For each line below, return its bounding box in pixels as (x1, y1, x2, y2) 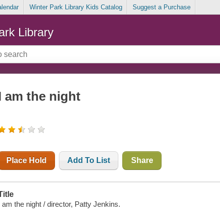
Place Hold (6, 156, 47, 165)
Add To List (67, 156, 110, 165)
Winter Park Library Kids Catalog (29, 3, 122, 11)
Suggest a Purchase (132, 3, 191, 11)
